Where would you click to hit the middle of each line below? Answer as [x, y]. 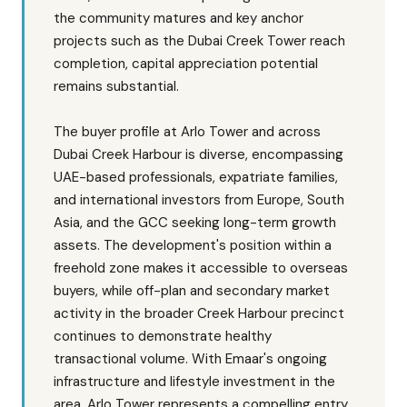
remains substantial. [116, 86]
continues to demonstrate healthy [163, 336]
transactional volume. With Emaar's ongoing [190, 359]
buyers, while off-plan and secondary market [192, 291]
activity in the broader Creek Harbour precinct [199, 313]
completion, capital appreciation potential [186, 64]
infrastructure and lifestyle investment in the [194, 382]
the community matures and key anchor [179, 18]
